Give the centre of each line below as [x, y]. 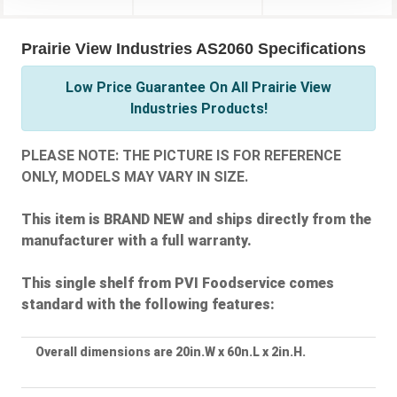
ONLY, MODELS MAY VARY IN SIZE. [135, 177]
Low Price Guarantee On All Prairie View [198, 88]
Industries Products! [198, 109]
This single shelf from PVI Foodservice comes [178, 284]
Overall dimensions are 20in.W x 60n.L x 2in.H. [171, 352]
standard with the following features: [148, 305]
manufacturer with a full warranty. [136, 241]
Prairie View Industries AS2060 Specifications [194, 49]
